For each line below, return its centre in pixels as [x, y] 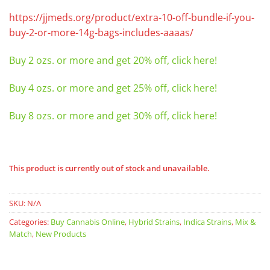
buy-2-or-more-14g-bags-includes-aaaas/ [101, 33]
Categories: [30, 221]
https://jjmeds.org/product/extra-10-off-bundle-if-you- [132, 18]
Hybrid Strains [154, 221]
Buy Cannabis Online [88, 221]
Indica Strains [207, 221]
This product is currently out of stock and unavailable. [109, 168]
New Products [61, 234]
